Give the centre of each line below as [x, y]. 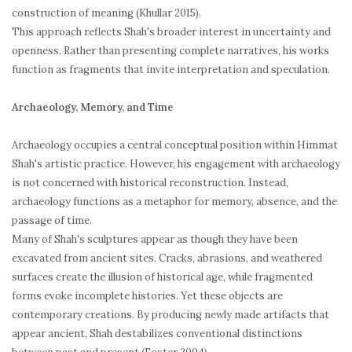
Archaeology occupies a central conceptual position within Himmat [175, 145]
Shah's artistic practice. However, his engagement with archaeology [176, 164]
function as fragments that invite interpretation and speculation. [171, 70]
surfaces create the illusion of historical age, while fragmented [162, 277]
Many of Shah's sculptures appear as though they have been [155, 240]
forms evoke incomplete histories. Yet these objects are [147, 296]
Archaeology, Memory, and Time [93, 108]
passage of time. [52, 221]
